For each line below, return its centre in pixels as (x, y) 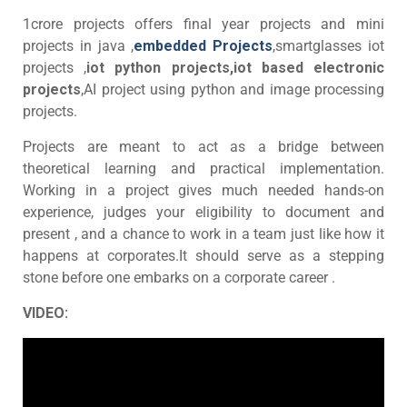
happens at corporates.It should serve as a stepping (203, 256)
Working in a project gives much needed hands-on (203, 191)
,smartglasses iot (329, 46)
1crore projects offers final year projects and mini (203, 25)
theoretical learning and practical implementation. (203, 169)
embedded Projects (203, 46)
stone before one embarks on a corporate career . (179, 278)
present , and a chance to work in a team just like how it (203, 234)
